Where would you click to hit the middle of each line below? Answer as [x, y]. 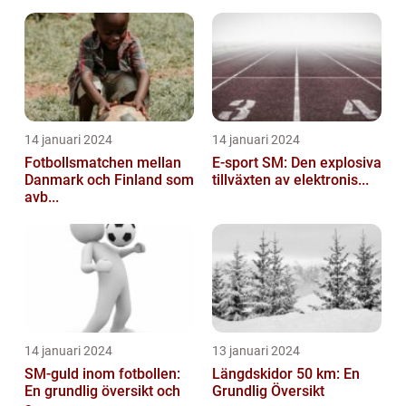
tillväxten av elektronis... [290, 179]
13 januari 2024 [256, 350]
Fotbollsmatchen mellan [103, 162]
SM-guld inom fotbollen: [102, 373]
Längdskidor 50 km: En [286, 373]
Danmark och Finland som [109, 179]
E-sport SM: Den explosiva [297, 162]
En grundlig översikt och [102, 391]
